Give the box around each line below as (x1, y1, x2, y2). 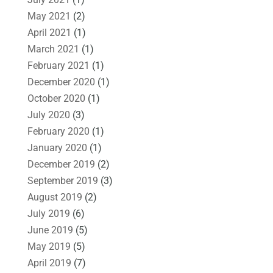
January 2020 (27, 141, 87, 154)
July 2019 (27, 207, 70, 219)
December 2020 (27, 76, 95, 88)
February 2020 (27, 125, 90, 137)
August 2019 (27, 191, 82, 203)
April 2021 (27, 26, 71, 38)
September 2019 (27, 174, 98, 186)
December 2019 (27, 158, 95, 170)
